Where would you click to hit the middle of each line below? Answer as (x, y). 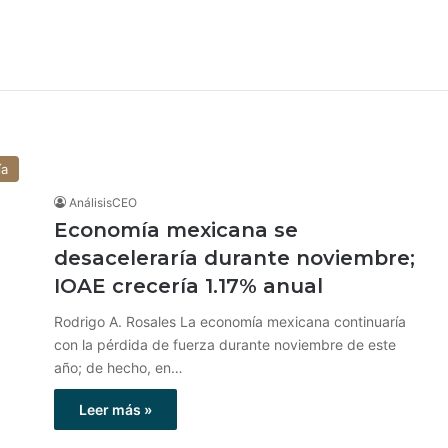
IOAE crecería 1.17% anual (188, 286)
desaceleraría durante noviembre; (234, 258)
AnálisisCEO (103, 202)
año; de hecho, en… (118, 367)
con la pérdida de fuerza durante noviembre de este (225, 344)
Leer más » (115, 409)
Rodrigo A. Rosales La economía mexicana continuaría (230, 321)
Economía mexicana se (176, 230)
